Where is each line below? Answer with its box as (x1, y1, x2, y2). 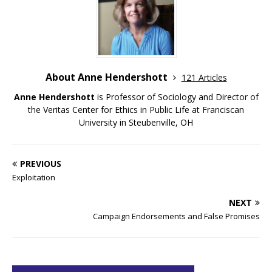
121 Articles (181, 71, 227, 83)
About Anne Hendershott (45, 70, 170, 84)
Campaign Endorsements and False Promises (93, 210, 260, 222)
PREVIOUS (20, 157, 61, 169)
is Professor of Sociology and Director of (94, 90, 259, 103)
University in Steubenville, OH (79, 116, 193, 128)
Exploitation (12, 171, 55, 183)
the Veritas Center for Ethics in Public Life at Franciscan (28, 103, 244, 115)
